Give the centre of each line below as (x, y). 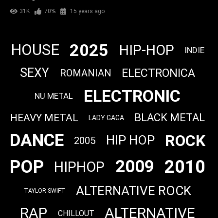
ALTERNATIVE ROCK (133, 191)
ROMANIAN (85, 73)
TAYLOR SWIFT (45, 191)
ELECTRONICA (158, 73)
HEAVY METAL (44, 118)
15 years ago (87, 11)
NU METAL (54, 96)
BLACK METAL (170, 118)
